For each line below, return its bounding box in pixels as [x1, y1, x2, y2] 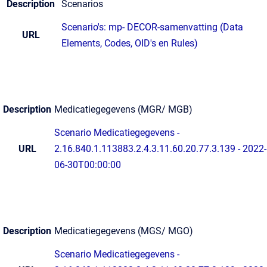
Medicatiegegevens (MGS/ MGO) [54, 225, 193, 237]
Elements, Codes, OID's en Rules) [61, 38, 198, 49]
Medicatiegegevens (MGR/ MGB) [54, 104, 193, 115]
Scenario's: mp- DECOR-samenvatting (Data [61, 21, 243, 33]
